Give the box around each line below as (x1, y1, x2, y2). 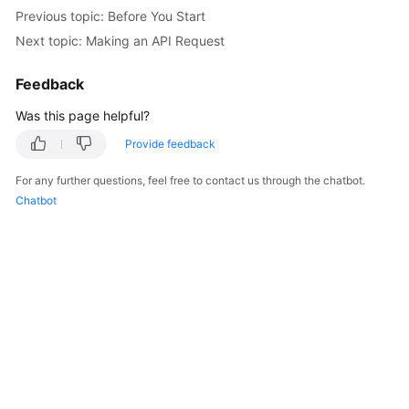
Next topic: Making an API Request (16, 32, 225, 48)
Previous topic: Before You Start (16, 7, 205, 24)
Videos (33, 338, 73, 353)
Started (33, 5, 78, 21)
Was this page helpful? (16, 108, 150, 123)
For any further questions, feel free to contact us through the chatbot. (16, 173, 365, 187)
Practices (33, 130, 89, 145)
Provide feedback (125, 137, 215, 151)
